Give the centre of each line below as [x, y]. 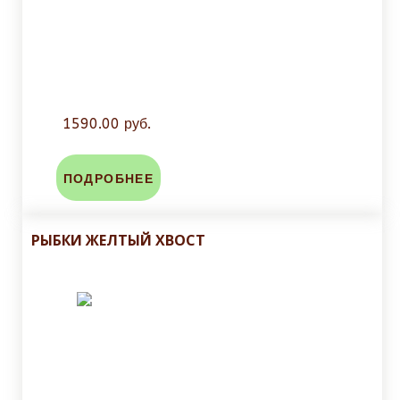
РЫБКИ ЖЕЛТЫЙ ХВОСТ [118, 241]
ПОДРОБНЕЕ [108, 179]
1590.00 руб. [106, 124]
